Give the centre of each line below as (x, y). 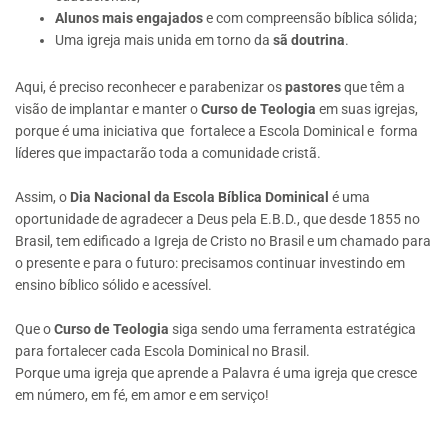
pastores (313, 87)
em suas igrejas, (367, 109)
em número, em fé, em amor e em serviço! (142, 394)
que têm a (373, 87)
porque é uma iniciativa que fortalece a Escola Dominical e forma (216, 131)
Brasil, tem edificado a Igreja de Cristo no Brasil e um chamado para (223, 240)
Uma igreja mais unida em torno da (164, 40)
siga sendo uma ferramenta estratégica (292, 328)
